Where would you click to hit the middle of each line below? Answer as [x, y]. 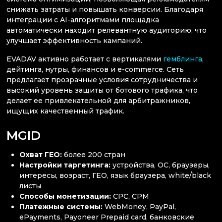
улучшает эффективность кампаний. [74, 40]
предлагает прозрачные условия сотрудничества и [102, 80]
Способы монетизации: [66, 196]
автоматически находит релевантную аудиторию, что [107, 30]
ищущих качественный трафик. [66, 111]
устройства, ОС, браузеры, [161, 165]
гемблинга [183, 59]
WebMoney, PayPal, [140, 206]
